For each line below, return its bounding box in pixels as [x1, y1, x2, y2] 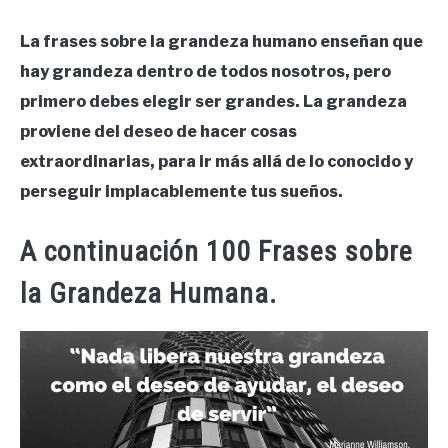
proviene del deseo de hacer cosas [20, 122, 297, 142]
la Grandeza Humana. [20, 276, 277, 310]
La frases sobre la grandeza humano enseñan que [20, 32, 423, 52]
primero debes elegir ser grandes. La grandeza [20, 92, 407, 112]
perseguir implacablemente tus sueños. [20, 182, 343, 202]
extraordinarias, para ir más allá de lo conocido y [20, 152, 413, 172]
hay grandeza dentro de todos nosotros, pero [20, 62, 391, 82]
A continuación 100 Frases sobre [20, 234, 413, 268]
